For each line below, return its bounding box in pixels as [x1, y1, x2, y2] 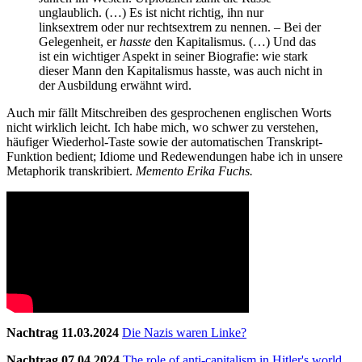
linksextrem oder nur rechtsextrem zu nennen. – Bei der [39, 19, 321, 34]
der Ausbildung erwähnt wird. [39, 78, 192, 92]
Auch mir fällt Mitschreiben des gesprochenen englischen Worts [6, 105, 331, 120]
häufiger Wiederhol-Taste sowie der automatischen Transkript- [6, 134, 322, 149]
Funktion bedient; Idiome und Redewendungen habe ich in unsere [6, 149, 343, 163]
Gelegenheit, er [39, 34, 120, 48]
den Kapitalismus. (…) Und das [151, 34, 316, 48]
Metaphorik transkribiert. [6, 163, 136, 178]
